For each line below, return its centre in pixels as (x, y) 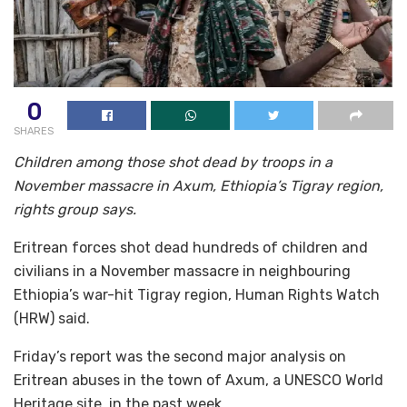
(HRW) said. (52, 319)
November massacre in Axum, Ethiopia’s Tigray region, (199, 186)
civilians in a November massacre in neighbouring (182, 272)
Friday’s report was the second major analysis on (180, 357)
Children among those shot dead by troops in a (173, 163)
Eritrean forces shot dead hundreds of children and (191, 248)
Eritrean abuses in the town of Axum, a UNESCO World (199, 381)
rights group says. (75, 210)
